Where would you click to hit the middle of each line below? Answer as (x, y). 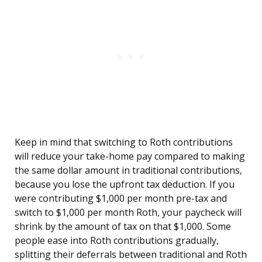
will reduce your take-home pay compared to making (130, 156)
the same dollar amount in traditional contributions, (128, 170)
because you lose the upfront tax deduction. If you (125, 185)
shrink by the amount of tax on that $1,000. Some (123, 227)
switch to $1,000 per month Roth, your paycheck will (128, 213)
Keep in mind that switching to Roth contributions (124, 142)
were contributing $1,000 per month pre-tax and (121, 199)
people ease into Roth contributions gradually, (117, 241)
